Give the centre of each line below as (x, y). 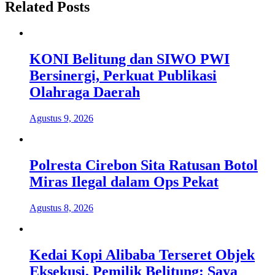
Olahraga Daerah (85, 92)
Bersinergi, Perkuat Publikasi (123, 75)
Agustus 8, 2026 (61, 207)
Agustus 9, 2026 (61, 118)
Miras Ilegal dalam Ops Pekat (124, 181)
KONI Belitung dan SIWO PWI (130, 59)
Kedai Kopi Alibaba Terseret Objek (142, 254)
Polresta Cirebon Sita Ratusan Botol (144, 165)
